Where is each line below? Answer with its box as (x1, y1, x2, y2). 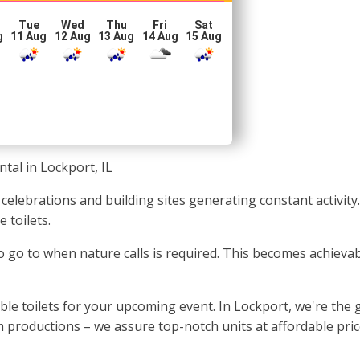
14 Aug (141, 30, 178, 43)
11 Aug (10, 30, 47, 43)
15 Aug (186, 30, 223, 43)
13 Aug (98, 30, 135, 43)
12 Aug (54, 30, 91, 43)
